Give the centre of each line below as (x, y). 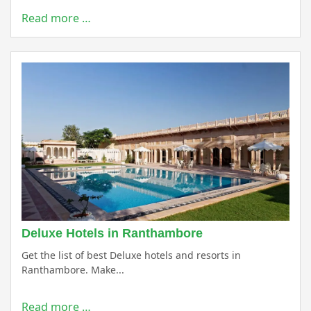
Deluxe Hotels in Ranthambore (112, 233)
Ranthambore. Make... (73, 270)
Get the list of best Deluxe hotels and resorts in (131, 255)
